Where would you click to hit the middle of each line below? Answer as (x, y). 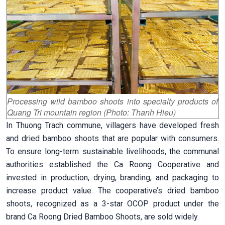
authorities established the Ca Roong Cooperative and (113, 164)
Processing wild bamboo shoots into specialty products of (113, 101)
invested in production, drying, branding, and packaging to (113, 177)
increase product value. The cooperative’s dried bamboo (113, 190)
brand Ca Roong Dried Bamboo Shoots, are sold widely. (102, 216)
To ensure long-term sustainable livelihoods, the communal (113, 151)
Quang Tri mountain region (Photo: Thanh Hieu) (91, 112)
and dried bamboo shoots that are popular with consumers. (113, 138)
